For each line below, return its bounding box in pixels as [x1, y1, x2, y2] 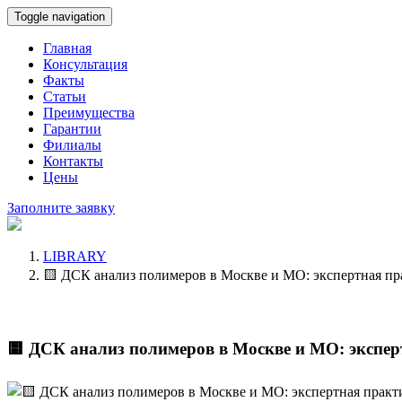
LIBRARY [43, 249, 107, 264]
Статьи [43, 89, 86, 104]
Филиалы [43, 137, 101, 153]
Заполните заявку [7, 200, 115, 215]
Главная [43, 40, 92, 56]
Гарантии [43, 121, 101, 136]
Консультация [43, 57, 127, 72]
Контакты [43, 153, 103, 169]
